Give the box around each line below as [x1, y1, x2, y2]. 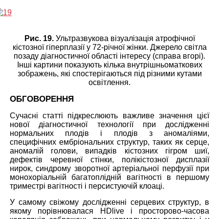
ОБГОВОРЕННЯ [10, 94, 74, 104]
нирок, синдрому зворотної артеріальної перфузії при [10, 164, 209, 173]
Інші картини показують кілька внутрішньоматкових [17, 60, 202, 69]
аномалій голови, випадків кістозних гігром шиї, [10, 146, 209, 155]
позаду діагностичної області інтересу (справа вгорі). [14, 51, 205, 60]
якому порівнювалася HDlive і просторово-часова [10, 206, 209, 215]
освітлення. [88, 78, 131, 87]
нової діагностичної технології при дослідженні [10, 120, 209, 129]
